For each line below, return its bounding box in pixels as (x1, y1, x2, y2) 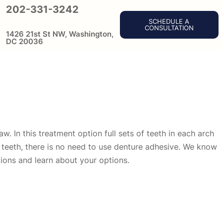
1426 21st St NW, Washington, (6, 29, 114, 39)
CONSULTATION (144, 24, 194, 32)
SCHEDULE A (149, 17, 190, 26)
